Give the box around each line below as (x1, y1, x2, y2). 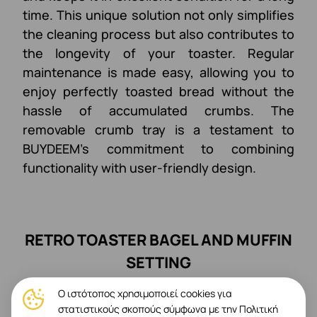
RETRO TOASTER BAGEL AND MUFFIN (25, 229, 292, 250)
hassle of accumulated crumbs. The (23, 101, 294, 119)
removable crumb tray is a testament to (23, 120, 294, 138)
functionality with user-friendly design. (23, 158, 256, 176)
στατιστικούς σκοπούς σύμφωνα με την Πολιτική (58, 302, 278, 316)
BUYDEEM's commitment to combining (23, 139, 294, 157)
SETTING (126, 251, 191, 272)
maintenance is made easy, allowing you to (23, 63, 294, 81)
